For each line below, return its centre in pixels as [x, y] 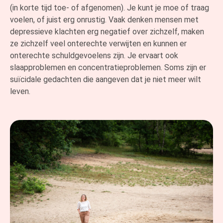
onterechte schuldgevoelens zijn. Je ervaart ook [94, 55]
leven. [20, 91]
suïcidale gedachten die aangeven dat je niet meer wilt [106, 79]
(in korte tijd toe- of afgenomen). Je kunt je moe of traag [110, 7]
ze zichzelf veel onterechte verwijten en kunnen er [98, 43]
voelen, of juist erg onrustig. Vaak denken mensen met [104, 19]
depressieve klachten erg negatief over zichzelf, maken [107, 31]
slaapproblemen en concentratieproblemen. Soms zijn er [108, 67]
